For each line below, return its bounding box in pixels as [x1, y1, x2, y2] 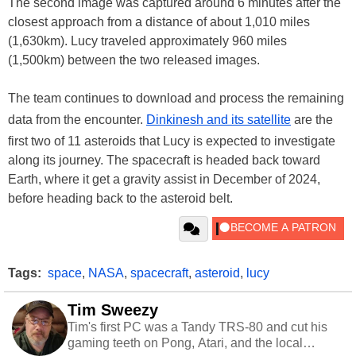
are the [291, 113, 333, 127]
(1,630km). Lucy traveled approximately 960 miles [8, 34, 287, 48]
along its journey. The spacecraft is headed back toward [8, 153, 320, 168]
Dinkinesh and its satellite [146, 113, 291, 127]
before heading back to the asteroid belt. [8, 192, 233, 206]
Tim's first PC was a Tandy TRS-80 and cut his [68, 320, 327, 335]
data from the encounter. [8, 113, 146, 127]
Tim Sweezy [68, 301, 158, 319]
